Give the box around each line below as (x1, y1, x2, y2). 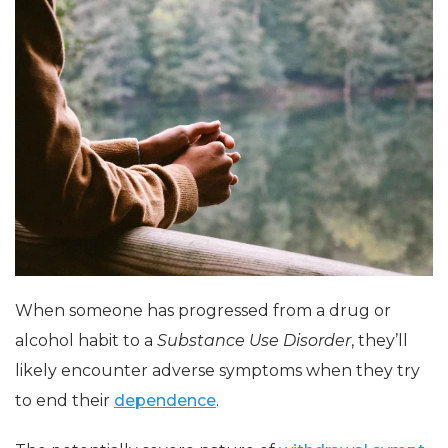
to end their (15, 391, 114, 411)
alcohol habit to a (15, 331, 157, 351)
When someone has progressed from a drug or (15, 301, 391, 321)
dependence (114, 391, 216, 411)
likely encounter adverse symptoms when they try (15, 361, 420, 381)
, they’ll (351, 331, 408, 351)
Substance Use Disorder (157, 331, 351, 351)
